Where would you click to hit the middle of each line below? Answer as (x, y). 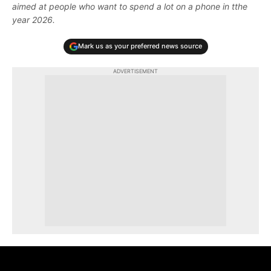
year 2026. (34, 19)
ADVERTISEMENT (135, 71)
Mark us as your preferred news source (140, 46)
